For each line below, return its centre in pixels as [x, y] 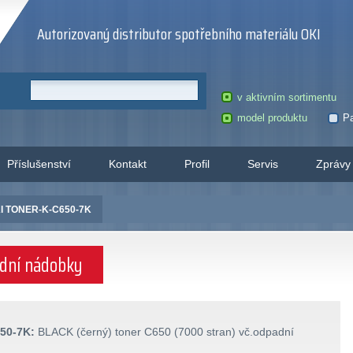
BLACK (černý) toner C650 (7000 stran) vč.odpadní [164, 331]
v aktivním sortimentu [286, 97]
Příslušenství [39, 163]
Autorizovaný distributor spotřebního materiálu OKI [179, 34]
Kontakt [128, 163]
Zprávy [333, 163]
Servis [263, 163]
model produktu [272, 118]
